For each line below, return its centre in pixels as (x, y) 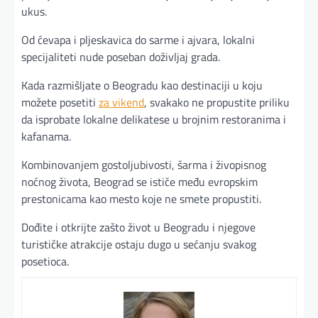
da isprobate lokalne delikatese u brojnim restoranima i (154, 119)
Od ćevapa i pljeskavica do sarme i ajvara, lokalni (138, 39)
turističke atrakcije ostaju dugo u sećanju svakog (139, 244)
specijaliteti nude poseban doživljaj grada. (121, 56)
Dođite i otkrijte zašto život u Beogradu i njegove (138, 227)
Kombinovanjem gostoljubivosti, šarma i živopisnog (144, 164)
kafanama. (46, 136)
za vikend (121, 102)
